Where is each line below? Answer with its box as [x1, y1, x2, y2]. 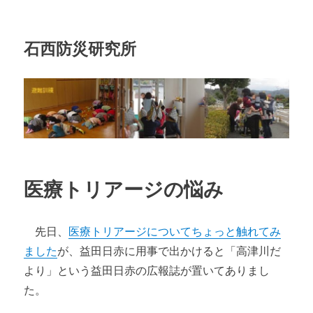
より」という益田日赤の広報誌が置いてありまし [24, 263, 270, 278]
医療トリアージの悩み [24, 177, 224, 202]
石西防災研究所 [24, 39, 137, 59]
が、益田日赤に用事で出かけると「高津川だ [57, 244, 282, 259]
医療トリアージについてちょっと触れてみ [68, 224, 282, 239]
